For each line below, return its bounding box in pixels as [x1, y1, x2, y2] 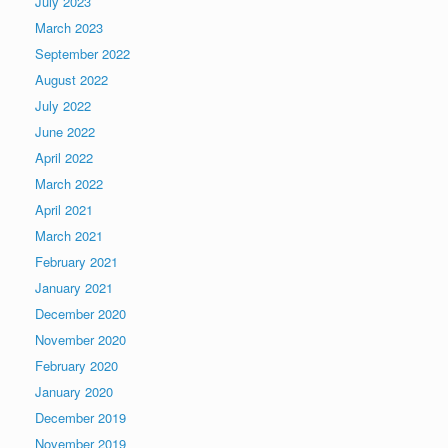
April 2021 [35, 200, 93, 219]
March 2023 [35, 18, 103, 37]
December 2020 [35, 304, 126, 323]
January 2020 [35, 382, 113, 401]
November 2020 [35, 330, 126, 349]
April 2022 [35, 148, 93, 167]
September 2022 [35, 44, 130, 63]
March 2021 [35, 226, 103, 245]
